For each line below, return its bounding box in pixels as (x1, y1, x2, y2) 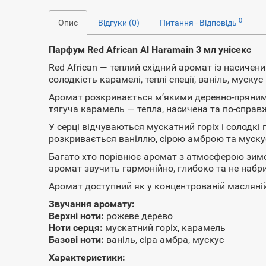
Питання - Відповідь (160, 18, 239, 27)
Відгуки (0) (98, 18, 140, 27)
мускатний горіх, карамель (103, 222, 226, 233)
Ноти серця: (49, 222, 103, 233)
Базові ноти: (49, 234, 104, 245)
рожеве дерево (104, 210, 173, 221)
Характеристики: (49, 252, 126, 263)
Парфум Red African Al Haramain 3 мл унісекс (49, 44, 252, 55)
